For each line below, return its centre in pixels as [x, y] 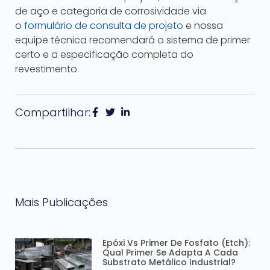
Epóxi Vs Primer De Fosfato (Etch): [177, 243]
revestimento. [47, 69]
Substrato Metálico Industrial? [169, 262]
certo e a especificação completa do [104, 55]
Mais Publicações [61, 202]
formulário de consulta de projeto [104, 26]
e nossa [203, 26]
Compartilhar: [53, 113]
